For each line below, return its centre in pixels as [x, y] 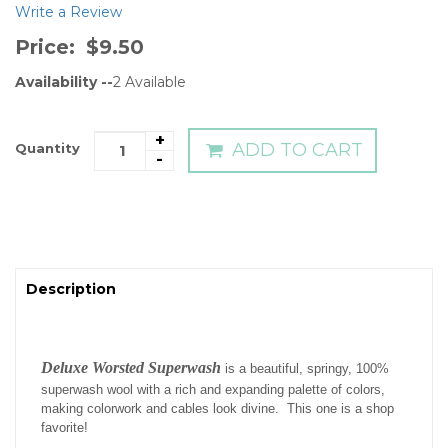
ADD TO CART [295, 150]
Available [155, 82]
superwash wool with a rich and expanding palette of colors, [213, 389]
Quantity [47, 147]
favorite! [64, 427]
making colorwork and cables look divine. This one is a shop [217, 408]
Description [71, 289]
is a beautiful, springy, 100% [305, 368]
